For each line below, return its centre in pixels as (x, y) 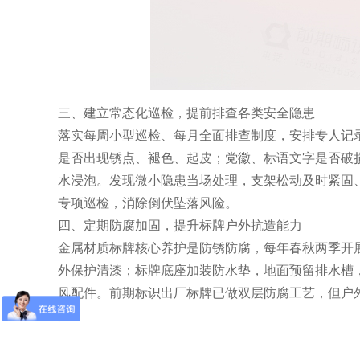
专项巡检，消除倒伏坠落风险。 (148, 203)
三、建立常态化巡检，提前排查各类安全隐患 (186, 113)
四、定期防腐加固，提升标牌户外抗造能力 (180, 225)
